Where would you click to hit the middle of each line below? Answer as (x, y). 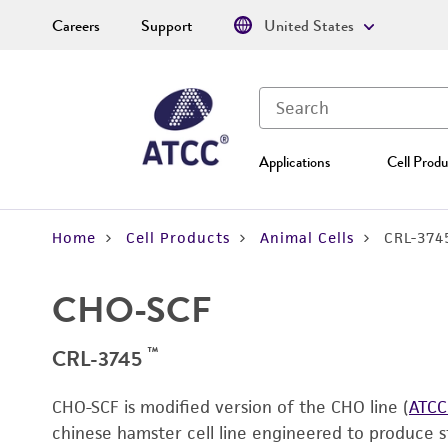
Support (167, 26)
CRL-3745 (99, 358)
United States (309, 26)
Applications (294, 162)
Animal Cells (307, 237)
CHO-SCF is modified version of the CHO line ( (230, 407)
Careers (76, 26)
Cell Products (178, 237)
